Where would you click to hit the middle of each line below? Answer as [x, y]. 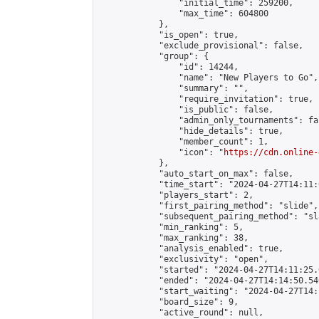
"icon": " [161, 152]
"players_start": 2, [176, 195]
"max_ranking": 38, [174, 238]
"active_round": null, [181, 313]
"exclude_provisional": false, [201, 46]
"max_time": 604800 [184, 14]
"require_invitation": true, [206, 99]
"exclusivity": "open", [184, 259]
